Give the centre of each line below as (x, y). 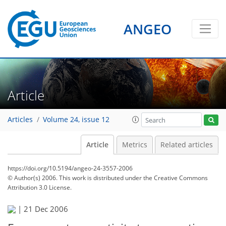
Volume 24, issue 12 (76, 120)
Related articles (187, 145)
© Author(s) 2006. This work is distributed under (75, 178)
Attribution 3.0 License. (40, 187)
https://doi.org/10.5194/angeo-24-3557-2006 (70, 168)
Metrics (134, 145)
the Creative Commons (176, 178)
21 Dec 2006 (46, 209)
